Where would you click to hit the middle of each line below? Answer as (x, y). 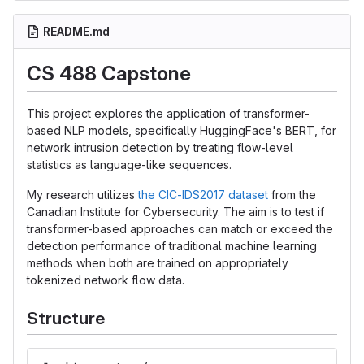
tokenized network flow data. (106, 280)
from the (292, 195)
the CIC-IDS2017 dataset (203, 195)
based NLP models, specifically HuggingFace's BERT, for (182, 131)
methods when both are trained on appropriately (158, 263)
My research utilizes (82, 195)
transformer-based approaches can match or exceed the (180, 229)
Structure (66, 318)
